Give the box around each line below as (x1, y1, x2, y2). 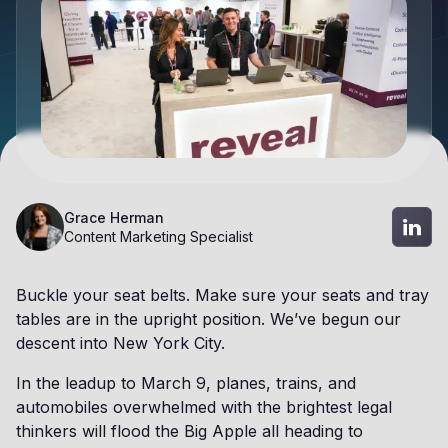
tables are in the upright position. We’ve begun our (16, 309, 401, 329)
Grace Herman (64, 209, 164, 226)
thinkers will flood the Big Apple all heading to (16, 421, 363, 441)
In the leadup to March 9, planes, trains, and (16, 373, 356, 393)
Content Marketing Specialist (64, 228, 253, 245)
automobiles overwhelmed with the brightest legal (16, 397, 392, 417)
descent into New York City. (16, 333, 235, 353)
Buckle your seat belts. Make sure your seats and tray (16, 285, 429, 305)
